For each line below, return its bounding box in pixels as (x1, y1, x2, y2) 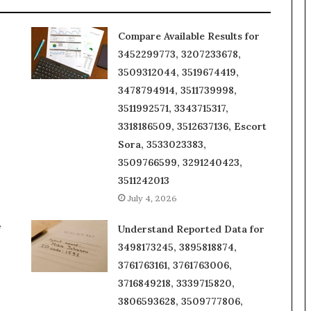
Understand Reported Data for (117, 223, 264, 235)
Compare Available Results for (117, 30, 260, 42)
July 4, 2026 (126, 193, 177, 203)
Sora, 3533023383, (117, 138, 206, 151)
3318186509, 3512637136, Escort (117, 120, 267, 133)
